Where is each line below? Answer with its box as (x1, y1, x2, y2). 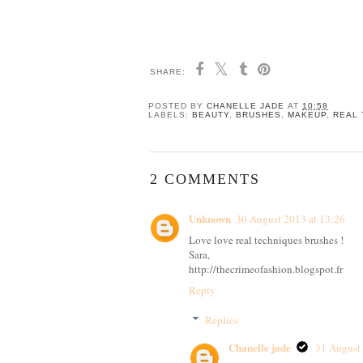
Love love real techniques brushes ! (189, 232, 344, 247)
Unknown (189, 210, 231, 226)
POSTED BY (148, 100, 207, 110)
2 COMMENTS (150, 170, 260, 187)
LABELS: (148, 109, 192, 119)
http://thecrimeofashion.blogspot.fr (189, 261, 343, 276)
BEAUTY (192, 109, 229, 119)
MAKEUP (288, 109, 327, 119)
